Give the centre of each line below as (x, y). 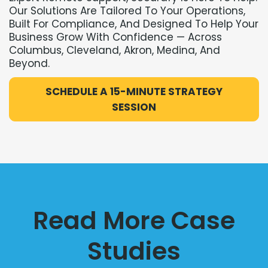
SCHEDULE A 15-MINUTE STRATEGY (134, 92)
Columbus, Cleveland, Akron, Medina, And (115, 51)
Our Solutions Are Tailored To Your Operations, (127, 11)
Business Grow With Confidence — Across (115, 37)
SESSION (134, 107)
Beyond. (29, 64)
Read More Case (134, 221)
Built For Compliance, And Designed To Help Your (134, 24)
